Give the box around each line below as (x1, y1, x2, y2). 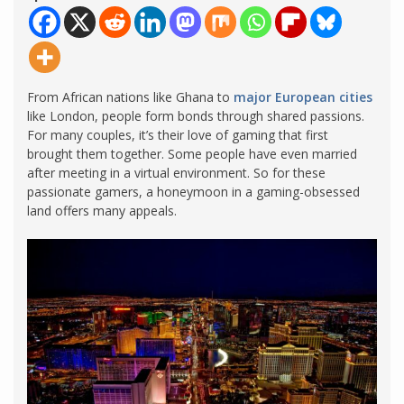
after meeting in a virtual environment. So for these (27, 163, 326, 181)
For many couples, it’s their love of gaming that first (27, 125, 328, 143)
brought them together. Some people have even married (27, 144, 357, 162)
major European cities (234, 87, 372, 106)
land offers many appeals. (27, 201, 180, 219)
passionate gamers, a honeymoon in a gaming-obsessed (27, 182, 360, 200)
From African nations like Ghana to (27, 87, 234, 106)
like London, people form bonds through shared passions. (27, 106, 364, 124)
